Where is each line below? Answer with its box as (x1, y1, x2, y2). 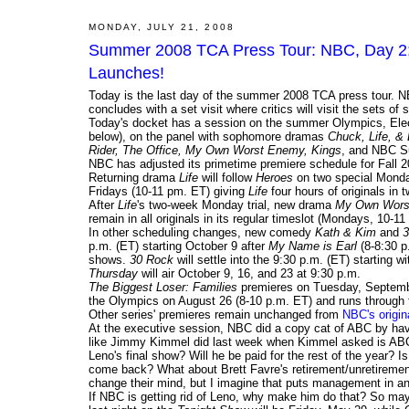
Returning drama (89, 171, 179, 185)
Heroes (256, 171, 293, 185)
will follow (198, 171, 256, 185)
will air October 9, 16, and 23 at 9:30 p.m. (138, 267, 361, 281)
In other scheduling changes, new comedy (89, 225, 315, 240)
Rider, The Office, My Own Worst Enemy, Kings (89, 143, 341, 158)
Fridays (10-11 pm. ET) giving (89, 184, 248, 199)
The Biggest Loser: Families (89, 280, 237, 295)
